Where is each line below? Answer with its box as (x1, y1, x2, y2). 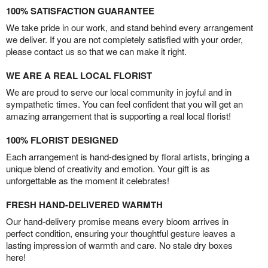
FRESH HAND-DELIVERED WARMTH (6, 198, 163, 212)
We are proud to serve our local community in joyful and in (6, 86, 232, 99)
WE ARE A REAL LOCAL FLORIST (6, 69, 152, 83)
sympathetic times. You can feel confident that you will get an (6, 98, 243, 111)
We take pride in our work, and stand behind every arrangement (6, 21, 253, 34)
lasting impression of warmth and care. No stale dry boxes (6, 239, 233, 252)
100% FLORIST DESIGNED (6, 133, 118, 147)
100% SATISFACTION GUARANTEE (6, 4, 154, 18)
